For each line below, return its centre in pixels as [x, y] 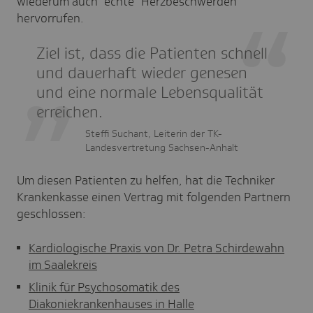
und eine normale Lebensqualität [150, 92]
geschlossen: [51, 213]
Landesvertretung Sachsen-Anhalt [163, 147]
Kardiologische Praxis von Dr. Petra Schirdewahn [156, 248]
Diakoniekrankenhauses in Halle [111, 304]
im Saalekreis [63, 264]
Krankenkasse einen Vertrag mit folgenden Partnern [154, 197]
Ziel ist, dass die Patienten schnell [152, 53]
